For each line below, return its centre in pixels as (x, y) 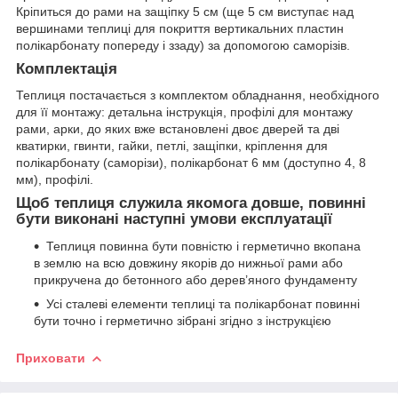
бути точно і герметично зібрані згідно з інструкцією (183, 321)
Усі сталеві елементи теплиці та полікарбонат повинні (203, 304)
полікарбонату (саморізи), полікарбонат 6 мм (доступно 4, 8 (191, 163)
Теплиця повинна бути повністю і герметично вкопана (203, 247)
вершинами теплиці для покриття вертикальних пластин (180, 28)
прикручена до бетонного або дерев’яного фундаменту (195, 280)
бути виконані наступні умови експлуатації (174, 219)
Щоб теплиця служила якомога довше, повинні (191, 203)
